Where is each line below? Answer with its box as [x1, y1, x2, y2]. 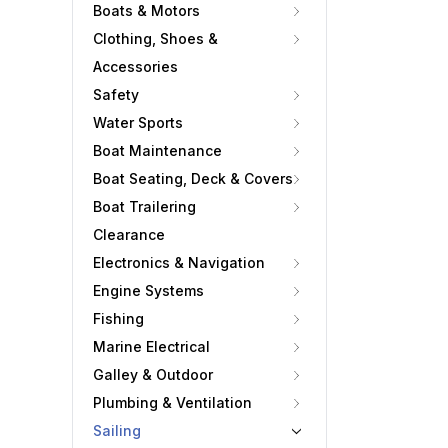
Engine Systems [93, 282, 204, 299]
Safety [93, 86, 139, 103]
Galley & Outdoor [93, 366, 213, 383]
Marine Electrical [93, 338, 210, 355]
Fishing [93, 310, 144, 327]
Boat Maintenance [93, 142, 222, 159]
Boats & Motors [93, 2, 200, 19]
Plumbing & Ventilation [93, 394, 252, 411]
